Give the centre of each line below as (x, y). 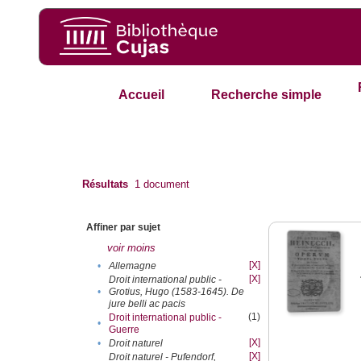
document (165, 185)
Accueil (141, 95)
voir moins (132, 248)
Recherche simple (267, 95)
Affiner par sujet (124, 228)
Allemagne (133, 266)
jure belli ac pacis (147, 303)
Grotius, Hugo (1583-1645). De (177, 291)
